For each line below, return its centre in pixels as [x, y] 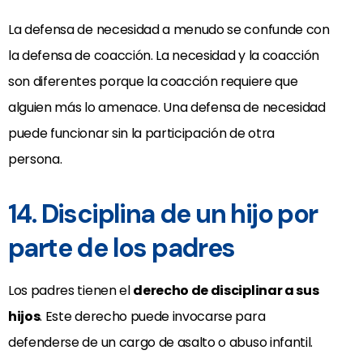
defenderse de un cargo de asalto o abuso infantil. [160, 343]
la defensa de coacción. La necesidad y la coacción [164, 56]
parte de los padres [122, 248]
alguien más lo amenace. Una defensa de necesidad [167, 108]
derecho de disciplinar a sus [226, 291]
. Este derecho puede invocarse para [153, 317]
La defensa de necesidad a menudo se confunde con [169, 30]
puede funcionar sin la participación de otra [141, 134]
